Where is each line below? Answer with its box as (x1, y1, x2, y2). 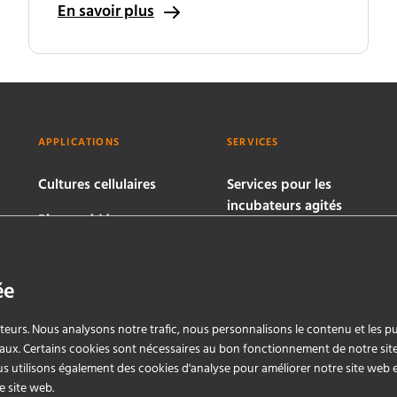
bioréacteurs (226, 252, 306, 275)
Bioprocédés (37, 209, 116, 232)
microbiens (37, 230, 107, 253)
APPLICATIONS (37, 134, 121, 152)
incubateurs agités (226, 195, 342, 218)
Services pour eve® (226, 287, 343, 310)
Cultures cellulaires (37, 174, 156, 197)
